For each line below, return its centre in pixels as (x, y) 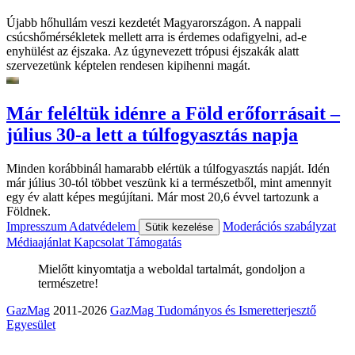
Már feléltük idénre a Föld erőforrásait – (173, 113)
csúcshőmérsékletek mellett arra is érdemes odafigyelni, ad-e (157, 36)
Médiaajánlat (40, 242)
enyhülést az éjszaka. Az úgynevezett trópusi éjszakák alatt (153, 51)
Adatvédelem (104, 226)
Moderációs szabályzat (279, 226)
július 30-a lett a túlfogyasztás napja (152, 134)
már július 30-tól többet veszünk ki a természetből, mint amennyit (169, 182)
